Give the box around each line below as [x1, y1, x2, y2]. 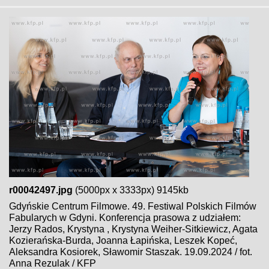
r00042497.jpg [9, 185, 73, 195]
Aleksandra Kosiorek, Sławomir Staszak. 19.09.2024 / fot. [9, 247, 252, 257]
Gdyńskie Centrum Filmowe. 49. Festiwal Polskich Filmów [9, 201, 256, 211]
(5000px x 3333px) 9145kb [73, 185, 189, 195]
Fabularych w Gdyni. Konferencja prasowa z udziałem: [9, 213, 241, 223]
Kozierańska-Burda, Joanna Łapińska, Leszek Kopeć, [9, 235, 237, 246]
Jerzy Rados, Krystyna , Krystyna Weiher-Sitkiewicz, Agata [9, 224, 258, 234]
